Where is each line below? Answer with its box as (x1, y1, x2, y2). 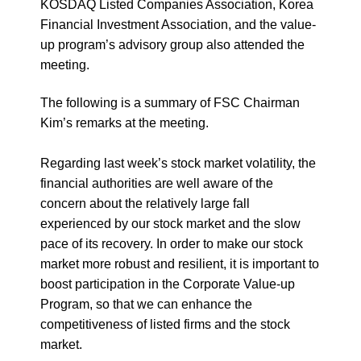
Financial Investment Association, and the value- (40, 18, 316, 31)
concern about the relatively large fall (40, 197, 250, 210)
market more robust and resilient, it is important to (40, 257, 319, 271)
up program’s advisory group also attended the (40, 38, 305, 52)
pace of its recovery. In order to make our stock (40, 237, 303, 251)
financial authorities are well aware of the (40, 176, 273, 190)
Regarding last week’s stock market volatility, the (40, 156, 316, 170)
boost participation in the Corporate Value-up (40, 277, 295, 291)
